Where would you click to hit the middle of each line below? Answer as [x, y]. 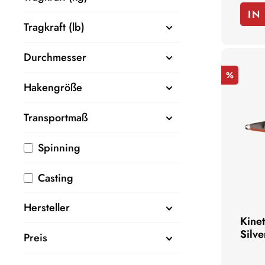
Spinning [59, 148]
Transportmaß [56, 117]
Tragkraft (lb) [54, 27]
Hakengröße [53, 87]
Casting [56, 178]
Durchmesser [55, 57]
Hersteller [47, 208]
